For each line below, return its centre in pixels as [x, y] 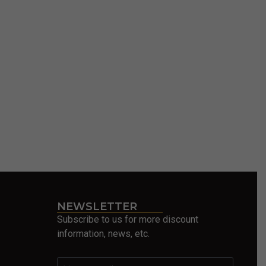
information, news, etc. [103, 234]
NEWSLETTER [97, 207]
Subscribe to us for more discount [127, 220]
